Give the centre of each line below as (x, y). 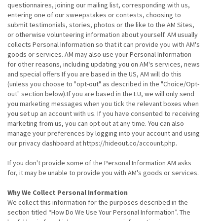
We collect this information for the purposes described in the (98, 202)
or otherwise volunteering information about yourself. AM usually (103, 35)
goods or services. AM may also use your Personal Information (99, 54)
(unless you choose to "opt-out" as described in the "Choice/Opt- (103, 84)
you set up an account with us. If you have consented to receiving (104, 113)
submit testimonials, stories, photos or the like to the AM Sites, (101, 25)
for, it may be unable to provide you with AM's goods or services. (103, 173)
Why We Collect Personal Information (68, 192)
